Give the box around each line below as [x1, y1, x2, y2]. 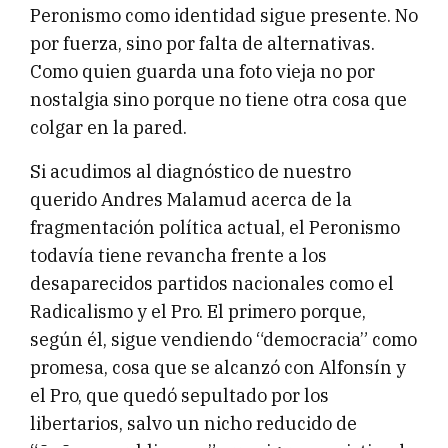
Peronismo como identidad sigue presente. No [30, 4, 418, 28]
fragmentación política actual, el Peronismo [30, 216, 400, 240]
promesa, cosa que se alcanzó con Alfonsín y [30, 356, 406, 380]
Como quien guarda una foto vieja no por [30, 60, 375, 84]
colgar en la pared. [30, 116, 187, 140]
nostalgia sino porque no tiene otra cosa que [30, 88, 407, 112]
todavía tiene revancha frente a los [30, 244, 327, 268]
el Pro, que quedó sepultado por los [30, 384, 329, 408]
